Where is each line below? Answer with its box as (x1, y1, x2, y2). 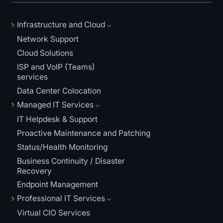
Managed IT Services (16, 100, 94, 110)
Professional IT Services (16, 194, 105, 204)
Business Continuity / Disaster (16, 156, 125, 166)
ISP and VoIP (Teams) (16, 62, 95, 72)
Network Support (16, 34, 79, 44)
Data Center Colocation (16, 86, 101, 96)
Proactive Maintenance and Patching (16, 128, 150, 138)
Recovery (16, 166, 52, 176)
